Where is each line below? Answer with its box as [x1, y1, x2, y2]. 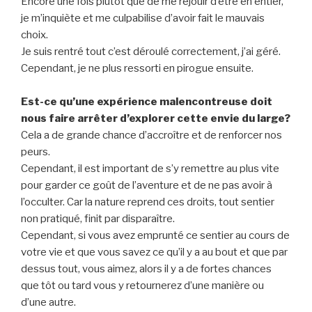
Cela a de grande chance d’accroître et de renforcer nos [21, 129, 282, 142]
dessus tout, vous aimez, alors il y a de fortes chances [21, 263, 272, 276]
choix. [21, 29, 48, 42]
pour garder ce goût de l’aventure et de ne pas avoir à [21, 179, 272, 192]
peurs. [21, 146, 50, 159]
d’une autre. [21, 296, 76, 309]
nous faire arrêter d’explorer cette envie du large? [21, 112, 290, 125]
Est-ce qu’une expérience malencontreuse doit [21, 95, 272, 109]
